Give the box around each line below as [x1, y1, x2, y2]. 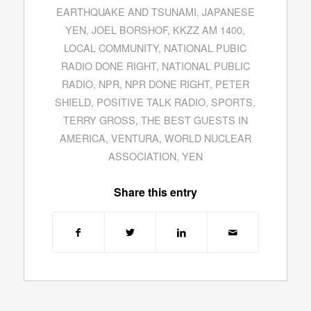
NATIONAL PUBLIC [161, 58, 250, 74]
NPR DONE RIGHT [124, 76, 210, 92]
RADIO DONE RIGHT [60, 58, 156, 74]
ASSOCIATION [108, 149, 176, 164]
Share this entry [113, 184, 197, 201]
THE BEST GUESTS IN [140, 112, 248, 128]
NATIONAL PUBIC [164, 40, 247, 56]
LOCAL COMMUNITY [64, 40, 159, 56]
